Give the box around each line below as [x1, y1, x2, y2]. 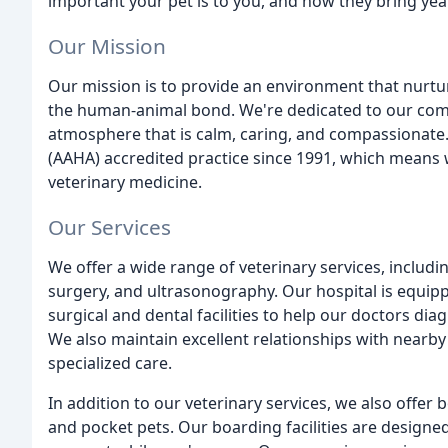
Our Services [48, 212, 171, 241]
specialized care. [48, 351, 172, 374]
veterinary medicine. [48, 170, 202, 193]
